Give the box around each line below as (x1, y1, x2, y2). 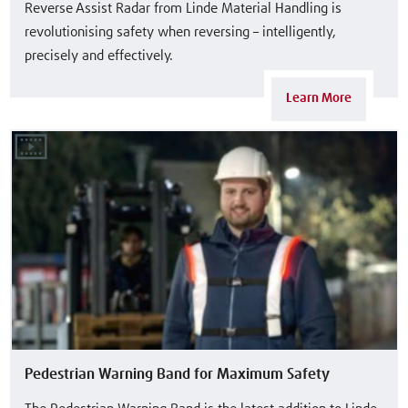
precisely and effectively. (25, 49, 174, 64)
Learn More (286, 91, 352, 105)
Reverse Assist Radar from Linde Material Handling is (25, 2, 342, 16)
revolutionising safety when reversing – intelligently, (25, 25, 337, 40)
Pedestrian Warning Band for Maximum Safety (25, 366, 331, 382)
